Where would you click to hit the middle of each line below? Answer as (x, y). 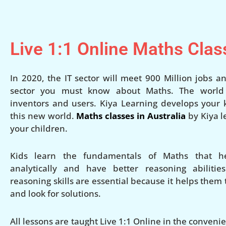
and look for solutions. (55, 194)
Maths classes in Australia (131, 116)
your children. (39, 128)
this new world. (43, 116)
